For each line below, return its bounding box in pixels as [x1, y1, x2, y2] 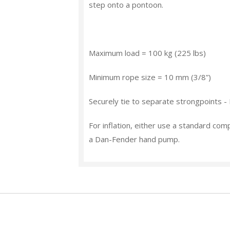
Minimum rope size [89, 72, 156, 82]
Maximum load [89, 48, 140, 58]
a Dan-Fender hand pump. [89, 134, 182, 144]
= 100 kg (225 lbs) [140, 48, 206, 58]
